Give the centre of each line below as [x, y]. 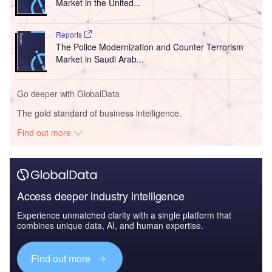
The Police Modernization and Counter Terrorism [149, 47]
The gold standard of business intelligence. [99, 113]
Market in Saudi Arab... [100, 59]
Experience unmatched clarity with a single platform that [124, 215]
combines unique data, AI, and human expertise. [110, 226]
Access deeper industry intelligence [101, 196]
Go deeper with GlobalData [68, 94]
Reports [70, 35]
